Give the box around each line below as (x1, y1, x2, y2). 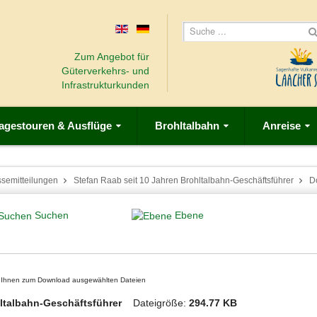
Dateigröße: (133, 297, 189, 309)
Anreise (263, 120, 301, 132)
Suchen (35, 209, 69, 221)
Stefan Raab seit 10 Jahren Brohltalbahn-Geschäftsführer (74, 175, 294, 185)
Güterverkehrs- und (61, 65, 149, 76)
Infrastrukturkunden (61, 79, 149, 91)
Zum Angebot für (74, 51, 149, 62)
